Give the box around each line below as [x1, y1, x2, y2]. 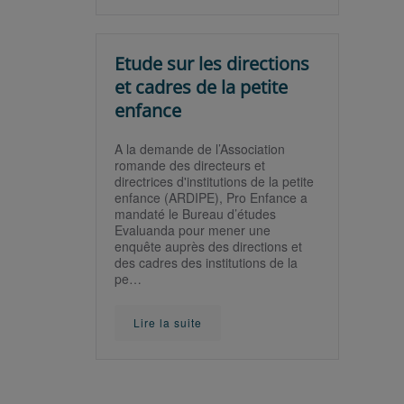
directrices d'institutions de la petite [115, 172, 314, 190]
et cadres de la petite [115, 75, 288, 99]
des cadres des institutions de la [115, 253, 298, 271]
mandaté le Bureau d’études [115, 205, 276, 223]
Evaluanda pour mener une [115, 221, 271, 239]
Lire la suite [133, 315, 202, 330]
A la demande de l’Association [115, 140, 285, 158]
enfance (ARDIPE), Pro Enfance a [115, 188, 308, 207]
